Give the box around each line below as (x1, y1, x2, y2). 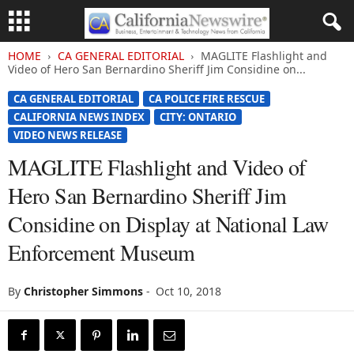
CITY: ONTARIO (160, 110, 236, 124)
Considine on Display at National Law (8, 209, 329, 239)
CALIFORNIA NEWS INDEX (13, 110, 145, 124)
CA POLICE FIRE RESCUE (149, 92, 265, 106)
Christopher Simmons (24, 284, 143, 299)
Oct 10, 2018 (156, 284, 221, 299)
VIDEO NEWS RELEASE (13, 128, 122, 142)
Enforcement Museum (8, 237, 195, 267)
